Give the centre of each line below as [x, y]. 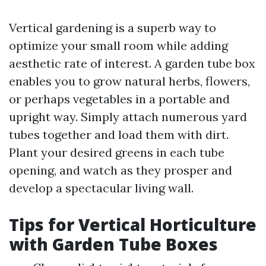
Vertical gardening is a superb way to [113, 28]
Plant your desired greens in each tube [117, 153]
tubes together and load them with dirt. [119, 135]
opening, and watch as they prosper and [121, 170]
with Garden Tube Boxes [113, 244]
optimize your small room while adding [118, 46]
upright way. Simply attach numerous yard [128, 117]
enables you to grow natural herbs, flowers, [129, 81]
